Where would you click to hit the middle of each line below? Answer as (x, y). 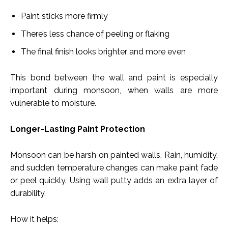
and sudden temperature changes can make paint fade (114, 168)
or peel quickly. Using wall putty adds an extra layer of (114, 181)
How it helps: (34, 219)
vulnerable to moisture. (53, 103)
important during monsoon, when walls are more (114, 91)
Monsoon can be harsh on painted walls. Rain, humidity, (114, 155)
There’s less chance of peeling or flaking (95, 34)
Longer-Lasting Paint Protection (78, 129)
